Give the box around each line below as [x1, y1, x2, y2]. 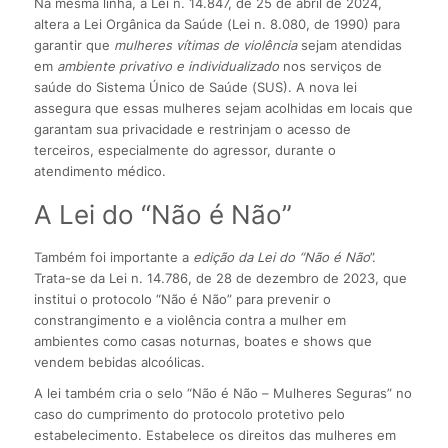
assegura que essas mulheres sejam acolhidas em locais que [33, 99, 413, 116]
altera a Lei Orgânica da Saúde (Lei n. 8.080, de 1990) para [33, 15, 400, 32]
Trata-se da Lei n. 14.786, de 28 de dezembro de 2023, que [33, 269, 407, 286]
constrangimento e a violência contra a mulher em [33, 311, 346, 328]
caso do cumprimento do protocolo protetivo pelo [33, 405, 345, 422]
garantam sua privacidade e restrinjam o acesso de [33, 120, 351, 137]
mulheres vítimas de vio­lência [113, 36, 301, 53]
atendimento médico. [33, 162, 166, 179]
